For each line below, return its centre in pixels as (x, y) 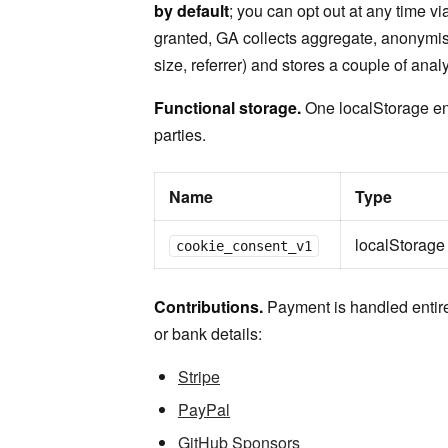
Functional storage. (227, 107)
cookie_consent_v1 (244, 246)
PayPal (204, 409)
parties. (180, 134)
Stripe (199, 376)
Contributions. (208, 306)
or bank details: (208, 333)
